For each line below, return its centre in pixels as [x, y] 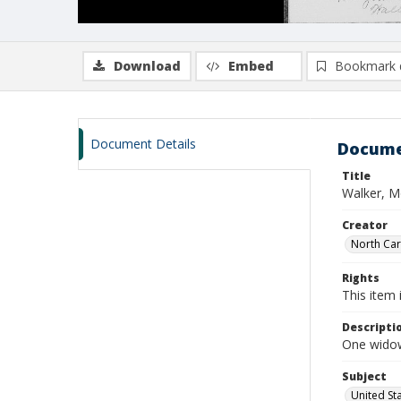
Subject [364, 376]
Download [147, 66]
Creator [365, 225]
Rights [361, 278]
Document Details [143, 144]
